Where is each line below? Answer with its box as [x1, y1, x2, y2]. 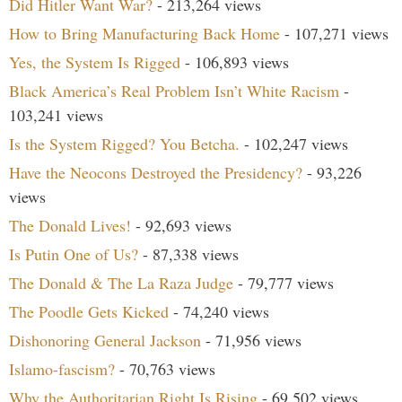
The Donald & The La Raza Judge [9, 271, 233, 293]
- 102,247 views [240, 132, 348, 154]
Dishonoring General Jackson [9, 328, 201, 351]
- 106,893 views [180, 50, 289, 73]
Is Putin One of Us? [9, 242, 138, 265]
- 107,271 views [280, 22, 389, 44]
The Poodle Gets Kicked [9, 300, 169, 322]
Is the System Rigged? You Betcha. [9, 132, 240, 154]
